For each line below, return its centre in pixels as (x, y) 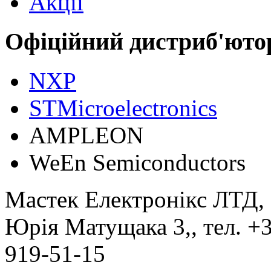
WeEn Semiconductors (137, 162)
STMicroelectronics (123, 108)
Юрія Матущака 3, (98, 226)
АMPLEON (86, 135)
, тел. (219, 226)
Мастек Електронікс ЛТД (132, 199)
